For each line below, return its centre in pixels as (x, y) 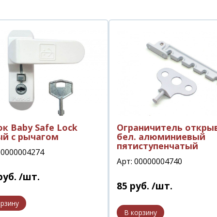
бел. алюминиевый (161, 136)
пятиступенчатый (157, 146)
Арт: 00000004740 (149, 161)
